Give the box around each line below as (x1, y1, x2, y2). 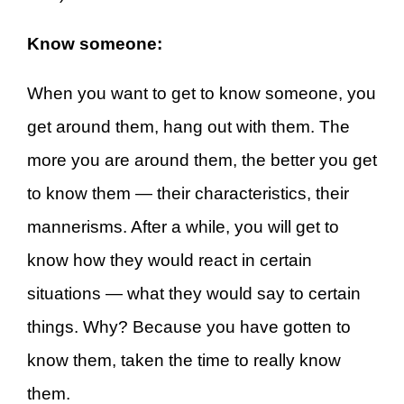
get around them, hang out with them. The (27, 117, 350, 137)
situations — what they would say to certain (27, 284, 361, 304)
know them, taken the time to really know (27, 351, 341, 371)
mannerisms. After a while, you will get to (27, 217, 339, 237)
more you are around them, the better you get (27, 151, 377, 170)
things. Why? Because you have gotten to (27, 317, 351, 337)
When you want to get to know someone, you (27, 84, 376, 104)
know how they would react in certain (27, 251, 312, 271)
